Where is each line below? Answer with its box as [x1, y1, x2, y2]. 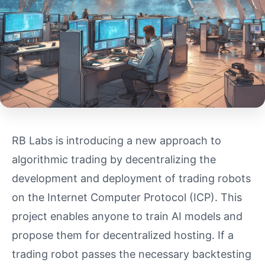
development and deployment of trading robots [12, 172, 251, 185]
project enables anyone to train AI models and [12, 209, 243, 222]
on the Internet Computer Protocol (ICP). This [12, 190, 242, 203]
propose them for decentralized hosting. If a [12, 228, 234, 241]
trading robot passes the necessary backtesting [12, 247, 251, 260]
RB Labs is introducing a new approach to [12, 134, 221, 147]
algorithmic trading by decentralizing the [12, 153, 216, 166]
